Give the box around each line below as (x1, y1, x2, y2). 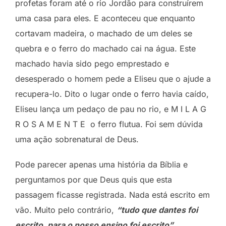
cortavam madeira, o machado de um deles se (15, 28, 192, 38)
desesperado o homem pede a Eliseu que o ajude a (15, 73, 211, 84)
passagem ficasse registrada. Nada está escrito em (15, 189, 210, 200)
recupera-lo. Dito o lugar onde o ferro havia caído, (15, 88, 209, 99)
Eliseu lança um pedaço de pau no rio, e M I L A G (15, 103, 206, 114)
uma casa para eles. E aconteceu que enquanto (15, 13, 195, 23)
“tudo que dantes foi (117, 204, 198, 215)
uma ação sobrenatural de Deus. (15, 134, 139, 144)
